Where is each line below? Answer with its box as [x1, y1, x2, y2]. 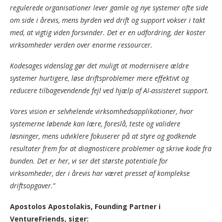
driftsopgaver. [10, 181, 53, 191]
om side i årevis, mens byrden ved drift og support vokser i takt [10, 15, 205, 25]
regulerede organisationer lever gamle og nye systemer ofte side [10, 3, 208, 13]
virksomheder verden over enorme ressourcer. [10, 40, 153, 50]
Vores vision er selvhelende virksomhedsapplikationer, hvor [10, 107, 193, 116]
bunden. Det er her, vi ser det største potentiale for [10, 156, 168, 166]
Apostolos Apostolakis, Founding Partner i [10, 202, 161, 212]
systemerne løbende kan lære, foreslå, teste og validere [10, 119, 180, 129]
